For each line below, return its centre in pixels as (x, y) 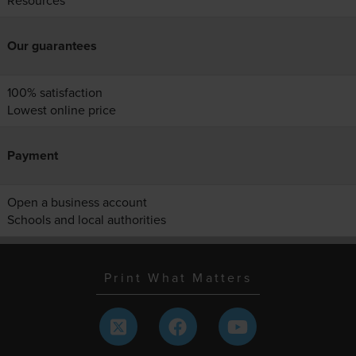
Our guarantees (52, 46)
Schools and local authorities (86, 220)
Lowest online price (61, 110)
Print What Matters (178, 278)
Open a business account (77, 202)
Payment (32, 156)
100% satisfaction (54, 93)
